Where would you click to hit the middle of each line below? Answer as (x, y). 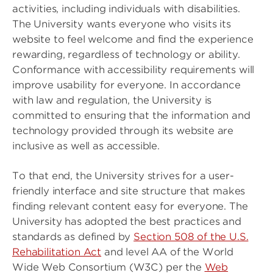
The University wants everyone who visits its (122, 24)
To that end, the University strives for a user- (123, 176)
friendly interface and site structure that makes (129, 191)
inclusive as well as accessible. (89, 146)
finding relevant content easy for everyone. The (130, 206)
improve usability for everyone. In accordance (126, 85)
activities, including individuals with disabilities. (126, 9)
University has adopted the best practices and (127, 222)
